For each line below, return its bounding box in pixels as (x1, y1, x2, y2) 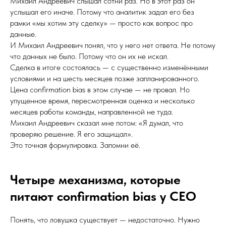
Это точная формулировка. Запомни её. (10, 140, 140, 150)
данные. (10, 29, 36, 39)
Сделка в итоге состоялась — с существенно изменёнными (10, 63, 208, 72)
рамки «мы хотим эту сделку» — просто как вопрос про (10, 18, 193, 28)
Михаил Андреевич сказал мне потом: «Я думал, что (10, 118, 183, 128)
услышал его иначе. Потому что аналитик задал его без (10, 7, 194, 17)
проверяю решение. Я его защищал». (10, 129, 133, 139)
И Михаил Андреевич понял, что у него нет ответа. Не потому (10, 40, 215, 50)
